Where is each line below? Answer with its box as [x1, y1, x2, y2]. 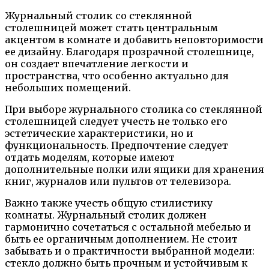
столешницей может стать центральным [5, 21, 218, 34]
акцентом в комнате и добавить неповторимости [5, 33, 264, 46]
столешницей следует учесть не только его [5, 115, 228, 127]
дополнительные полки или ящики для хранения [5, 163, 264, 175]
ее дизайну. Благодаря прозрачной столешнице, [5, 45, 254, 58]
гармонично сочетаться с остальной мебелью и [5, 220, 251, 233]
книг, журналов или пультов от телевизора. [5, 175, 231, 187]
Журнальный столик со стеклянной [5, 9, 192, 22]
